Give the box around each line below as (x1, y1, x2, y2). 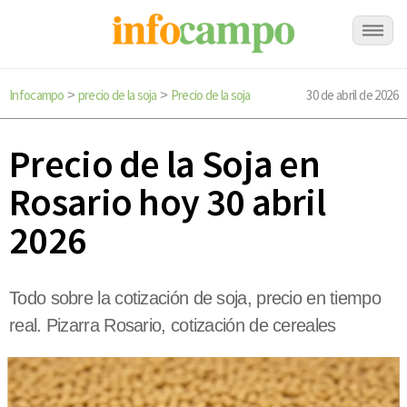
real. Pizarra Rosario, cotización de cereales (9, 315, 336, 336)
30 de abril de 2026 (306, 86, 398, 104)
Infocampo (9, 86, 65, 104)
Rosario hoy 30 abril (9, 178, 325, 226)
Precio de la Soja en (9, 140, 320, 188)
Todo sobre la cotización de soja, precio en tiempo (9, 288, 381, 309)
